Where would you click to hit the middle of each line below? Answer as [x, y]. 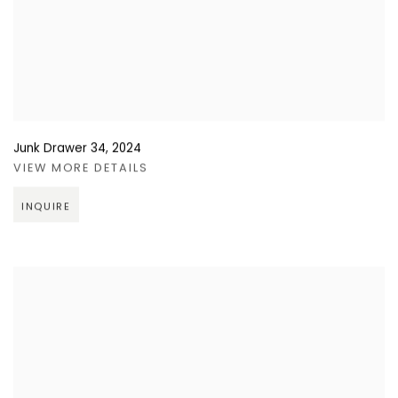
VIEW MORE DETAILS [81, 168]
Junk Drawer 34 [60, 148]
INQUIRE [46, 207]
